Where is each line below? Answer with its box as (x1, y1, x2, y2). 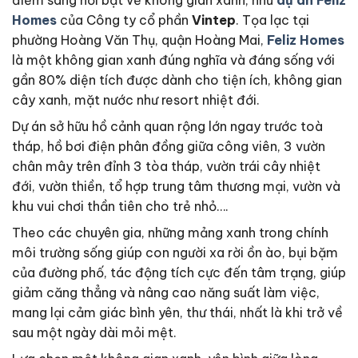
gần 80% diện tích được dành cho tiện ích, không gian (12, 72, 342, 88)
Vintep (192, 12, 236, 28)
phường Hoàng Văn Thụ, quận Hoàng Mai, (12, 32, 267, 48)
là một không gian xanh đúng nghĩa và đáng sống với (12, 52, 335, 68)
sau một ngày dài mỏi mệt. (12, 324, 177, 340)
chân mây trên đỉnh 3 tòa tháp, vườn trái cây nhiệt (12, 158, 320, 174)
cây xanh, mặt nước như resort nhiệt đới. (12, 92, 260, 108)
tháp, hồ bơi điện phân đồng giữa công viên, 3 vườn (12, 138, 325, 154)
